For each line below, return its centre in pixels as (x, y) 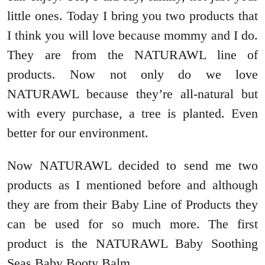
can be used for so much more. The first (132, 224)
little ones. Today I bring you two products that (132, 15)
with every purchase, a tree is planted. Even (132, 113)
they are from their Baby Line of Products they (132, 204)
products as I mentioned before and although (132, 185)
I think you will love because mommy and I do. (132, 35)
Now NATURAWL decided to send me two (132, 165)
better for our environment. (78, 132)
